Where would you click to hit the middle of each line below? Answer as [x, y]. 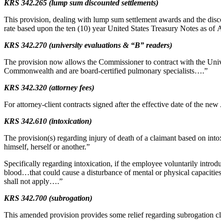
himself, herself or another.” [47, 147]
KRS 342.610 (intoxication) [48, 121]
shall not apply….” [33, 181]
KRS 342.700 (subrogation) [48, 198]
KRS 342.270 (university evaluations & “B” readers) [88, 45]
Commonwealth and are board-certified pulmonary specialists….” [106, 71]
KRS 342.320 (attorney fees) [49, 88]
